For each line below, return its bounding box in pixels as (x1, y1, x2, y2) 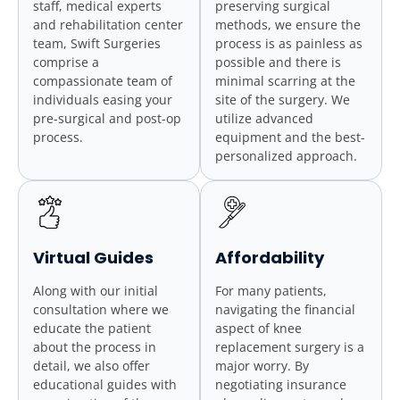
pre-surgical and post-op (33, 110, 181, 128)
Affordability (215, 246, 324, 270)
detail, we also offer (33, 357, 150, 375)
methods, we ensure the (215, 16, 361, 34)
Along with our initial (33, 282, 158, 300)
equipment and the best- (215, 129, 365, 146)
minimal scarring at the (215, 72, 355, 90)
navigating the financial (215, 301, 355, 319)
